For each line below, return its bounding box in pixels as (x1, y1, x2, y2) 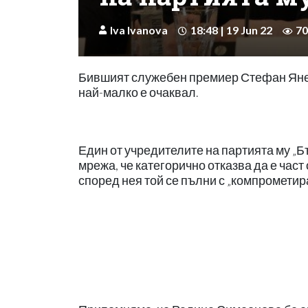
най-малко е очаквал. (78, 85, 198, 100)
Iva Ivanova (110, 23, 168, 36)
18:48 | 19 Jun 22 (190, 23, 272, 36)
